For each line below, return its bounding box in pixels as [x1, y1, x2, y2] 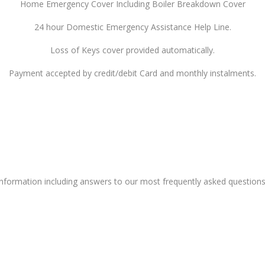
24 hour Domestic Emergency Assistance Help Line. [34, 21, 231, 33]
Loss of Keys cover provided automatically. [50, 44, 215, 56]
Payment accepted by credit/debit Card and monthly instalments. [9, 67, 256, 79]
